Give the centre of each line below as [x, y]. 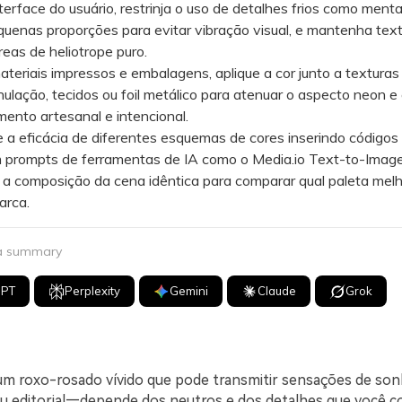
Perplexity [93, 291]
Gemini [189, 291]
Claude [277, 291]
